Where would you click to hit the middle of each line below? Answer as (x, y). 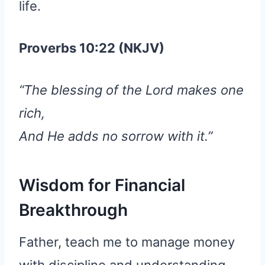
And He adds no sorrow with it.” (116, 136)
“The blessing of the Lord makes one (131, 90)
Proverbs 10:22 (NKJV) (92, 48)
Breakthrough (73, 210)
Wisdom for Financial (102, 185)
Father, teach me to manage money (127, 242)
